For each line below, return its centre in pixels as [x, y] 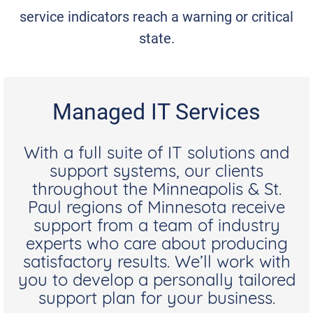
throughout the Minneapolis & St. [156, 191]
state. [156, 38]
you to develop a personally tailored [156, 282]
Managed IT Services [156, 111]
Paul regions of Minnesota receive [156, 209]
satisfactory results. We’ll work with [156, 264]
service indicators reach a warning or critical [156, 16]
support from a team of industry [156, 227]
